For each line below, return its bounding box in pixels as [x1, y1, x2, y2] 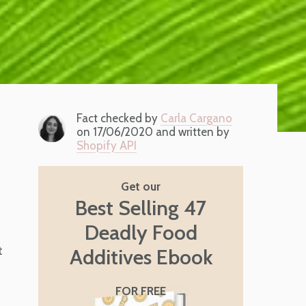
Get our [121, 180, 161, 194]
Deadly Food [84, 220, 197, 246]
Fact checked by [76, 111, 161, 126]
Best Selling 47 [75, 195, 206, 221]
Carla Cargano [161, 111, 232, 126]
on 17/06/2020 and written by [76, 125, 229, 139]
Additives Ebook [69, 245, 212, 270]
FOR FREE [115, 284, 166, 298]
